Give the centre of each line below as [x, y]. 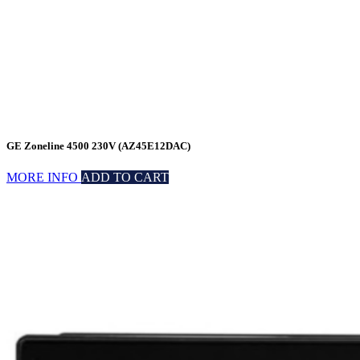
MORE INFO [44, 178]
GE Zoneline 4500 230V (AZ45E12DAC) [98, 146]
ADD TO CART [125, 178]
